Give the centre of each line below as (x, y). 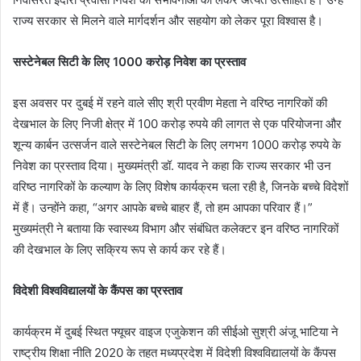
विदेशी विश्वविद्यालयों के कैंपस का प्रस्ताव (98, 290)
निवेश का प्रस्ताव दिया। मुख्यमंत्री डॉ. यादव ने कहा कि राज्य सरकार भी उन (172, 165)
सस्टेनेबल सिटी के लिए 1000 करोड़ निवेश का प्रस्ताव (129, 61)
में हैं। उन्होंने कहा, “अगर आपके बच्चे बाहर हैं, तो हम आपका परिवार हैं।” (163, 207)
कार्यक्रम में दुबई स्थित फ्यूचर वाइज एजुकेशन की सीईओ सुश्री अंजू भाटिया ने (176, 331)
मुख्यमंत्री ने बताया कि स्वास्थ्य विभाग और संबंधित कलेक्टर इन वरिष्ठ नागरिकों (176, 228)
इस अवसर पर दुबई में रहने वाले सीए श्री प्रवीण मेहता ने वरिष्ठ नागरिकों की (170, 102)
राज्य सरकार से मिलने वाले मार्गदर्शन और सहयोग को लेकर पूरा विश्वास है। (168, 20)
